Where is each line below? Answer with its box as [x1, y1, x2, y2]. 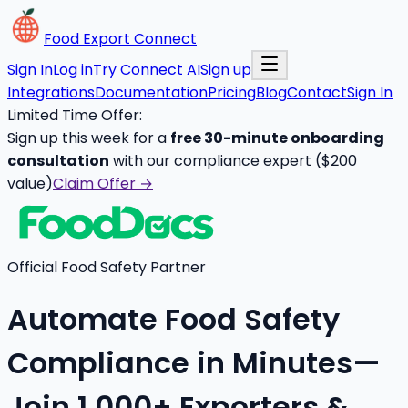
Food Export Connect [44, 28, 197, 49]
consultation [7, 150, 109, 171]
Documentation [95, 82, 208, 103]
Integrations [7, 82, 95, 103]
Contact [287, 82, 347, 103]
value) [7, 173, 53, 194]
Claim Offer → [53, 173, 153, 194]
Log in [53, 59, 93, 80]
